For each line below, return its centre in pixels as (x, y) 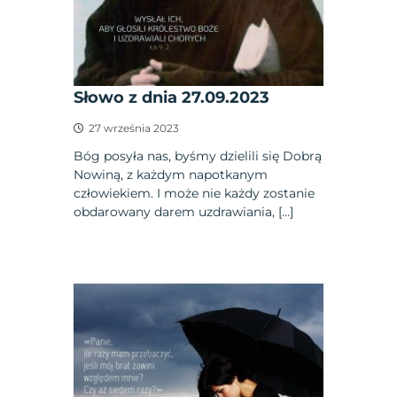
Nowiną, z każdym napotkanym (171, 174)
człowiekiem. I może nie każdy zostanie (195, 193)
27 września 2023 (134, 128)
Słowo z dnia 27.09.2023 (172, 97)
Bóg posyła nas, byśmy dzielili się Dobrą (198, 156)
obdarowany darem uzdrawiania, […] (184, 211)
